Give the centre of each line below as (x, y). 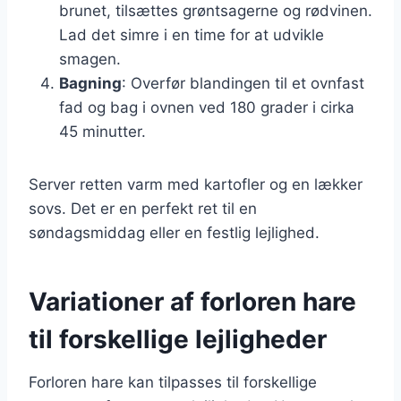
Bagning (90, 83)
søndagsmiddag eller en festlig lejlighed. (174, 232)
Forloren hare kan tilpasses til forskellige (173, 382)
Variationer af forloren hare (192, 301)
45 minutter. (102, 131)
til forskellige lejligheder (178, 339)
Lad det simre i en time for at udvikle (192, 34)
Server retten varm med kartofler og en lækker (196, 184)
